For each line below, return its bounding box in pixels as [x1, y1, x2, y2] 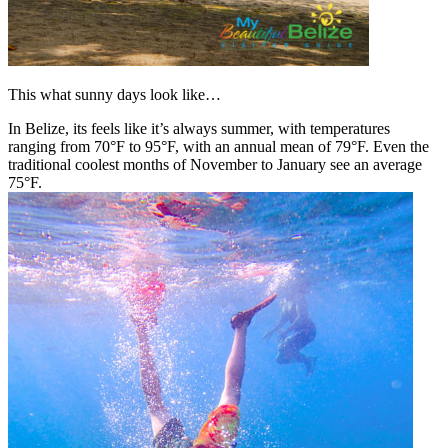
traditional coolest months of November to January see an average [8, 155, 422, 173]
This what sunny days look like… [8, 85, 221, 103]
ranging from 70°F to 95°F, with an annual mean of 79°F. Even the [8, 137, 429, 155]
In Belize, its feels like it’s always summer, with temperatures [8, 119, 390, 137]
